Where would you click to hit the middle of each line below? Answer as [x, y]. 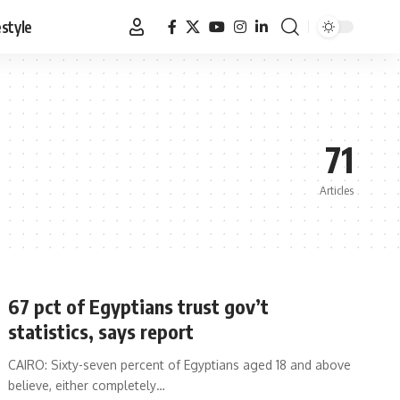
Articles [337, 190]
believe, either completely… [87, 385]
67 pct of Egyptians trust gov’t [139, 306]
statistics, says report [101, 331]
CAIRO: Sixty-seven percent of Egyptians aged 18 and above [180, 365]
